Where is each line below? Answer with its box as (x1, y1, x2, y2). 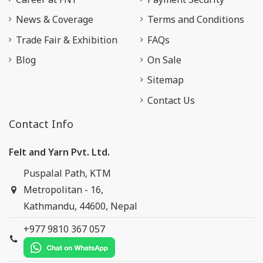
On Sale (147, 53, 181, 66)
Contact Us (147, 93, 195, 107)
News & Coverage (16, 13, 93, 26)
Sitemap (147, 73, 184, 87)
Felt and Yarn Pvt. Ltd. (9, 146, 110, 159)
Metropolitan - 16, (23, 183, 103, 197)
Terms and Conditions (147, 13, 244, 26)
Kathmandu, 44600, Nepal (23, 200, 137, 213)
